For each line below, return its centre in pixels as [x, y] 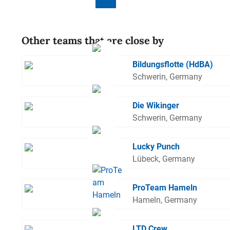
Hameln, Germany [165, 200]
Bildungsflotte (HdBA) [173, 65]
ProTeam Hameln [165, 188]
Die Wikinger [156, 106]
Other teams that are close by [93, 41]
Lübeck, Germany [164, 159]
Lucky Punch [156, 147]
